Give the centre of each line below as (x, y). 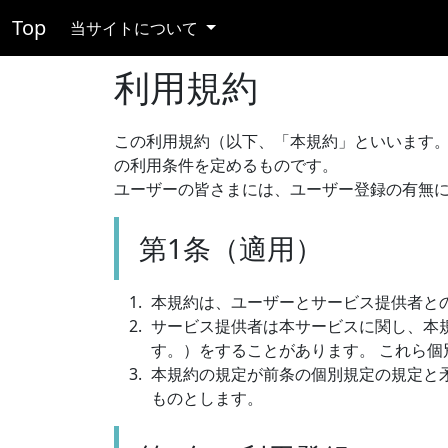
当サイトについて (136, 28)
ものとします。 (207, 398)
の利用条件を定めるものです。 (226, 165)
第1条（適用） (231, 248)
